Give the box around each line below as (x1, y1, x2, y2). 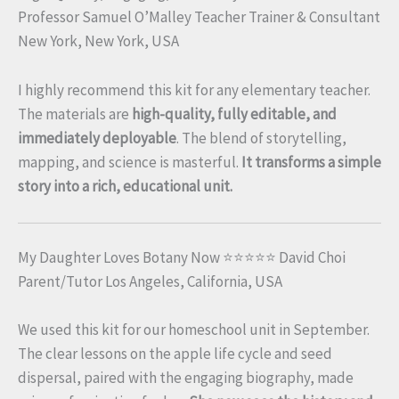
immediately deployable (18, 127, 176, 148)
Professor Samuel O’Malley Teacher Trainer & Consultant (18, 7, 380, 28)
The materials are (18, 103, 132, 124)
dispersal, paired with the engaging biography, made (18, 368, 354, 388)
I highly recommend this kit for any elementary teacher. (18, 79, 370, 100)
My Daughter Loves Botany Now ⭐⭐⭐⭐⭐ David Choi (18, 248, 346, 268)
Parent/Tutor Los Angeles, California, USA (18, 272, 282, 292)
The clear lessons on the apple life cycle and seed (18, 344, 332, 364)
